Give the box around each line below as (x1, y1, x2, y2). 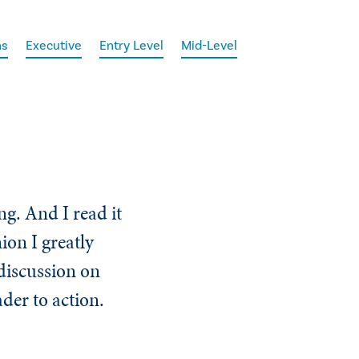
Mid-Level (181, 37, 238, 54)
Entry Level (99, 37, 164, 54)
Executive (26, 37, 83, 54)
